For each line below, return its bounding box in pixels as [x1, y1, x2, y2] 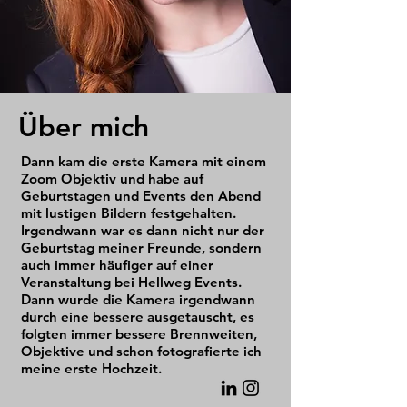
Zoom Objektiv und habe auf [21, 170, 203, 187]
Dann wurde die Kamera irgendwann [21, 291, 255, 308]
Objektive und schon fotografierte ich [21, 342, 262, 360]
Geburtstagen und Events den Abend [21, 187, 261, 204]
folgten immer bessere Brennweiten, [21, 325, 257, 342]
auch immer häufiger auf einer [21, 256, 213, 273]
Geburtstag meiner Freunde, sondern [21, 239, 262, 256]
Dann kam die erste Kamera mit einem [21, 153, 266, 170]
